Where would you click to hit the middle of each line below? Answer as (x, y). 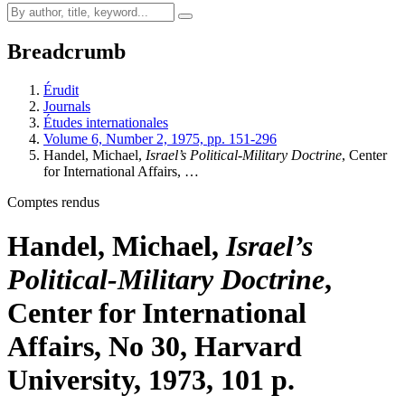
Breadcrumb (66, 51)
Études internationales (106, 122)
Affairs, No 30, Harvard (155, 347)
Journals (67, 106)
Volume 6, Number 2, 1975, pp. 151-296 (160, 138)
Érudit (61, 89)
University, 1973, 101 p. (151, 380)
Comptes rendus (53, 202)
